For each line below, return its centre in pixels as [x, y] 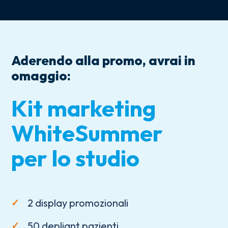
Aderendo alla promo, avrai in [104, 60]
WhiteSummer [87, 133]
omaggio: [41, 75]
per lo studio [76, 158]
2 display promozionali [78, 203]
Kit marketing [84, 108]
